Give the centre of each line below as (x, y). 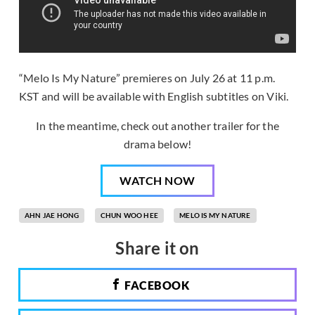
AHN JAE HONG (52, 216)
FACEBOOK (155, 285)
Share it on (157, 248)
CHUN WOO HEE (129, 216)
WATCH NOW (157, 181)
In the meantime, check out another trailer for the (157, 126)
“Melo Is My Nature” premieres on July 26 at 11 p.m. (147, 78)
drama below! (157, 144)
